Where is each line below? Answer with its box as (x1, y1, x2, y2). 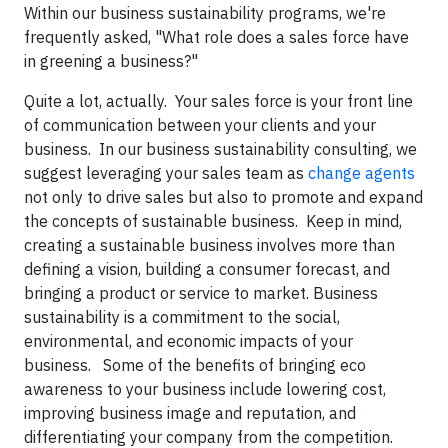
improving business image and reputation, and (24, 403, 356, 423)
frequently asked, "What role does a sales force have (24, 27, 409, 47)
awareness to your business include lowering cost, (24, 379, 386, 399)
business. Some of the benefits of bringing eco (24, 355, 366, 375)
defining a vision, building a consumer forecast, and (24, 259, 390, 279)
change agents (308, 163, 415, 183)
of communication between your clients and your (24, 115, 376, 135)
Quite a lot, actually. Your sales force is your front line (24, 91, 413, 111)
